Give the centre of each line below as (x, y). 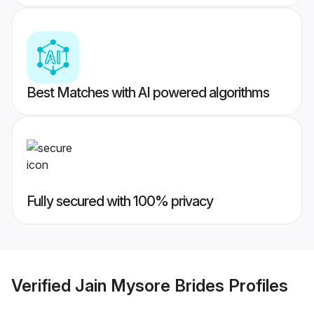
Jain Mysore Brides (150, 285)
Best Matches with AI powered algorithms (148, 93)
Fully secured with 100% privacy (120, 202)
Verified (43, 285)
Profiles (256, 285)
